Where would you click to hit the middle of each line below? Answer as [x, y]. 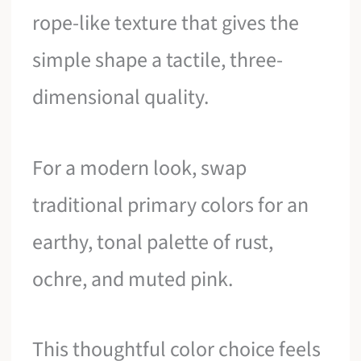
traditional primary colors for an [171, 205]
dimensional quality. [121, 98]
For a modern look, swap [140, 168]
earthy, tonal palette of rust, [153, 242]
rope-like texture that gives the [166, 23]
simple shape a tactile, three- [158, 60]
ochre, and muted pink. [133, 279]
